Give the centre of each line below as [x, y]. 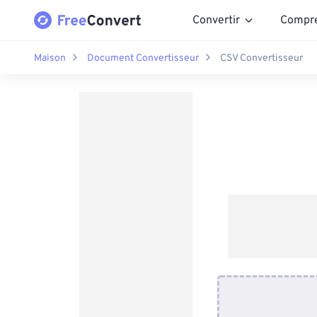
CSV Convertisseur [261, 58]
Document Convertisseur [143, 58]
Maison [50, 58]
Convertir [216, 20]
